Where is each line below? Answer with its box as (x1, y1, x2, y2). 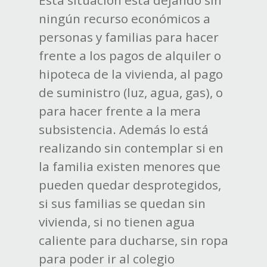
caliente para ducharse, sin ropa (38, 232, 228, 249)
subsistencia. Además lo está (38, 121, 209, 138)
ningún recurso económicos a (38, 10, 210, 27)
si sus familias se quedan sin (38, 195, 206, 212)
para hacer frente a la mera (38, 103, 201, 120)
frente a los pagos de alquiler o (38, 47, 221, 64)
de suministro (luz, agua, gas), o (38, 84, 223, 101)
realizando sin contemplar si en (38, 139, 223, 157)
